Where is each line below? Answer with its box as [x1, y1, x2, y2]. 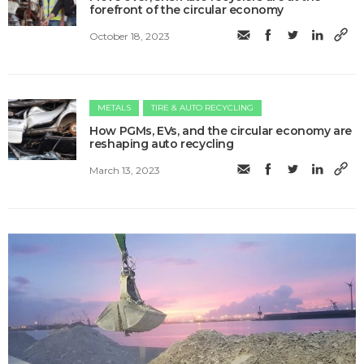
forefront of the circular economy [89, 2, 284, 18]
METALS [97, 102, 132, 114]
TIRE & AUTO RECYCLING [151, 102, 254, 114]
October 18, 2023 [89, 29, 171, 42]
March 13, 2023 [89, 163, 161, 176]
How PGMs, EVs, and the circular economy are [89, 123, 353, 139]
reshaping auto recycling [89, 136, 234, 152]
